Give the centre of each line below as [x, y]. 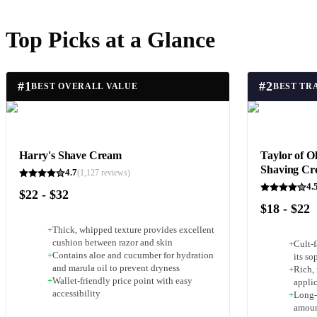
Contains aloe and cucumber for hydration [133, 255]
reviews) [115, 172]
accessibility [76, 293]
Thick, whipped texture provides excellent [133, 230]
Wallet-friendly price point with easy [122, 281]
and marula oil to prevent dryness [116, 268]
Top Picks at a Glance [110, 39]
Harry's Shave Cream [70, 156]
